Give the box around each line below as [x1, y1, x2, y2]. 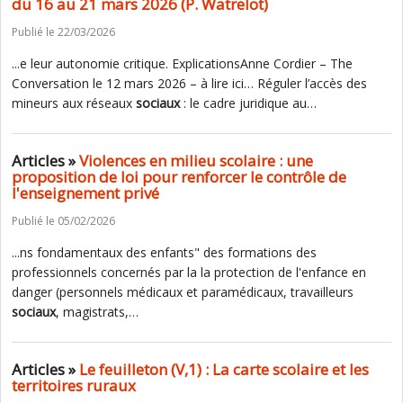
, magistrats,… [56, 303, 139, 320]
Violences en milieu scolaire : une [79, 150, 313, 171]
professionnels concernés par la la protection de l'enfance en [12, 264, 366, 281]
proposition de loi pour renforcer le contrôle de [12, 166, 346, 187]
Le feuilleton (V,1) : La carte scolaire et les [79, 359, 369, 380]
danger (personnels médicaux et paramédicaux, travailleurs [12, 283, 354, 300]
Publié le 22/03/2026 [12, 24, 115, 40]
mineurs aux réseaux [12, 94, 136, 112]
